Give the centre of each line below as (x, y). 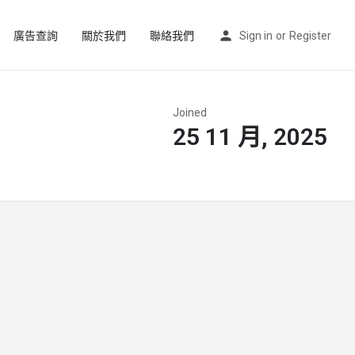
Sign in (256, 35)
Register (310, 35)
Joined (190, 113)
